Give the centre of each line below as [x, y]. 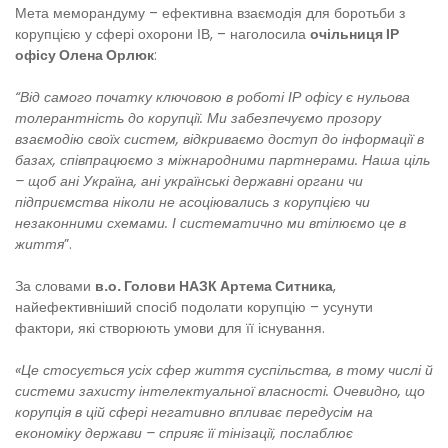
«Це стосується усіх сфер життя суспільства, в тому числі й [224, 369]
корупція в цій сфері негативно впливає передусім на [194, 411]
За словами [55, 285]
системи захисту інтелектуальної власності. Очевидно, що [220, 390]
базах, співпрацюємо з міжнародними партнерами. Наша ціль [222, 159]
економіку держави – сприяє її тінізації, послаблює [184, 432]
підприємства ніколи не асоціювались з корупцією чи [192, 201]
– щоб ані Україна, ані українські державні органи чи [189, 180]
